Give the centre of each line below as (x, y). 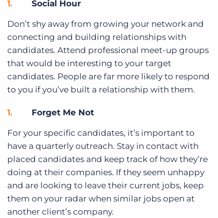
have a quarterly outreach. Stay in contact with (103, 146)
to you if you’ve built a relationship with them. (101, 90)
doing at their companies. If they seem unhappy (106, 173)
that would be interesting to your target (89, 64)
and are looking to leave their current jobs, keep (106, 186)
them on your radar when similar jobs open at (101, 199)
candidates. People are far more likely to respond (109, 77)
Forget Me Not (63, 113)
